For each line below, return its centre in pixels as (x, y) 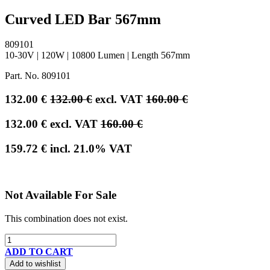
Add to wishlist (35, 263)
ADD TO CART (39, 251)
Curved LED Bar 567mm (83, 19)
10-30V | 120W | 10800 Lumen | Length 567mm (97, 55)
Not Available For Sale (61, 195)
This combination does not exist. (66, 218)
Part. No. (23, 76)
